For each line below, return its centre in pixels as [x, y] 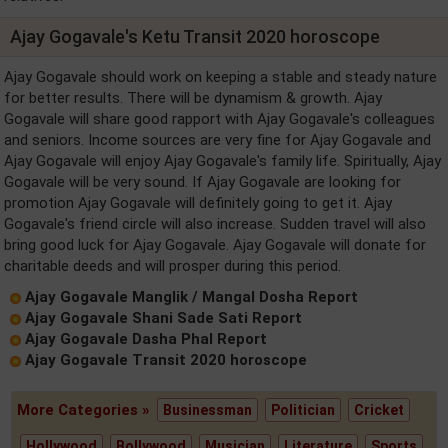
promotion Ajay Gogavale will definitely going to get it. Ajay [198, 203]
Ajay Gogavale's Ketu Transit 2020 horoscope [195, 36]
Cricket [379, 410]
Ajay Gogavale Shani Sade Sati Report [163, 318]
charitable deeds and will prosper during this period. [172, 266]
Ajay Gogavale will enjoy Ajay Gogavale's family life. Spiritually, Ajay [222, 161]
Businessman [208, 410]
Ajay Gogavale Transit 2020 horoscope [166, 360]
